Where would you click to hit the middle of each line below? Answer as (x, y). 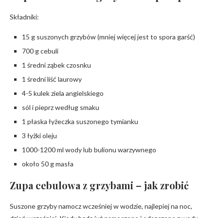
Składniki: (24, 17)
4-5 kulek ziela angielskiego (63, 93)
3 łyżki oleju (39, 136)
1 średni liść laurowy (52, 79)
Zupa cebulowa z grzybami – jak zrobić (99, 185)
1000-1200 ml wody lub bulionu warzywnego (89, 150)
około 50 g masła (48, 164)
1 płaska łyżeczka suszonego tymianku (80, 121)
